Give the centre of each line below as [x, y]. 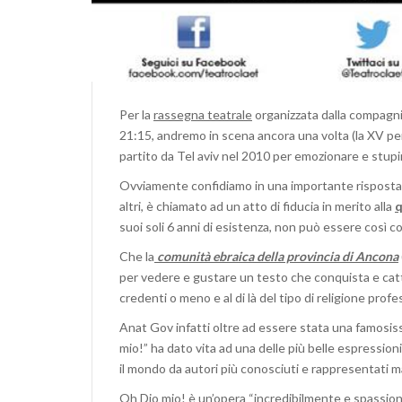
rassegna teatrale [203, 115]
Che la [137, 257]
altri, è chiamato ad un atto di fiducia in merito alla [257, 206]
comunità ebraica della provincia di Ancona [276, 257]
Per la [136, 115]
